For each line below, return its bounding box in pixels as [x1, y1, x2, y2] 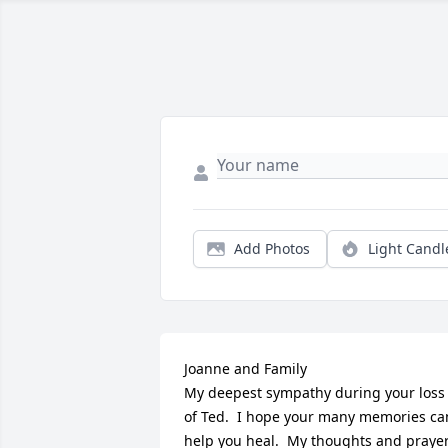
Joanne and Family [184, 359, 307, 378]
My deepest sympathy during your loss [184, 383, 445, 402]
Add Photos [234, 239, 310, 258]
